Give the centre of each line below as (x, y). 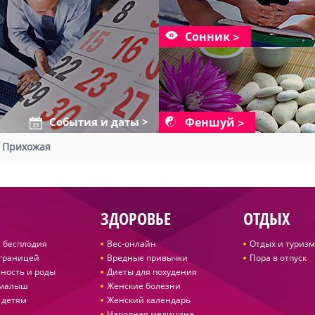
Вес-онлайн (131, 244)
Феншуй (210, 122)
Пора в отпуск (278, 258)
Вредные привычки (147, 258)
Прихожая (26, 147)
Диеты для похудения (152, 272)
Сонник (207, 37)
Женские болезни (143, 286)
